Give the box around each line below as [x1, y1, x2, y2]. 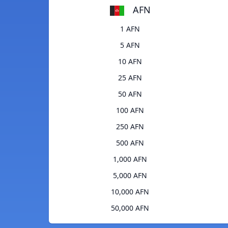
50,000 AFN [111, 203, 149, 213]
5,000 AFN [113, 170, 147, 181]
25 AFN [118, 73, 142, 83]
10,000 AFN [111, 187, 149, 197]
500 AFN [116, 138, 144, 148]
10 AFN [118, 56, 142, 67]
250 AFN [116, 122, 144, 132]
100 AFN [116, 105, 144, 116]
